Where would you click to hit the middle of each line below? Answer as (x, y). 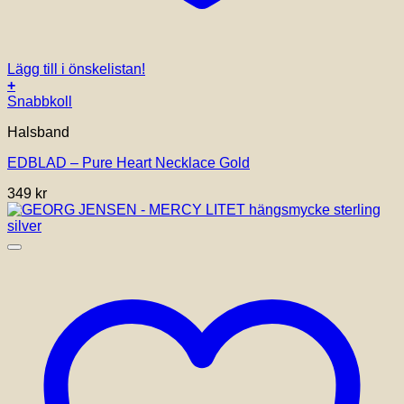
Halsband (38, 133)
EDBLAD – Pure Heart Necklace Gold (129, 163)
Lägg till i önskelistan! (76, 69)
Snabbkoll (40, 102)
